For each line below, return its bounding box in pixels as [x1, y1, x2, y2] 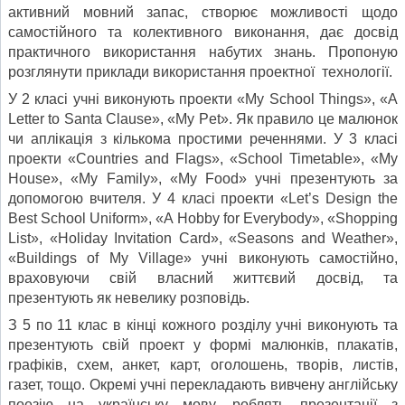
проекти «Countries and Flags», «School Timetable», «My [8, 150, 398, 166]
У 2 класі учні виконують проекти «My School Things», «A [8, 90, 398, 107]
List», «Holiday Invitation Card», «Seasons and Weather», [8, 230, 398, 246]
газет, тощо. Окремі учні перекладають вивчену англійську [8, 376, 398, 392]
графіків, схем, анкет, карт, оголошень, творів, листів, [8, 356, 398, 372]
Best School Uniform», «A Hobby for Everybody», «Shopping [8, 210, 398, 226]
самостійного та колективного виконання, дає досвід [8, 24, 398, 40]
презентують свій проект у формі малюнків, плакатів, [8, 336, 398, 353]
